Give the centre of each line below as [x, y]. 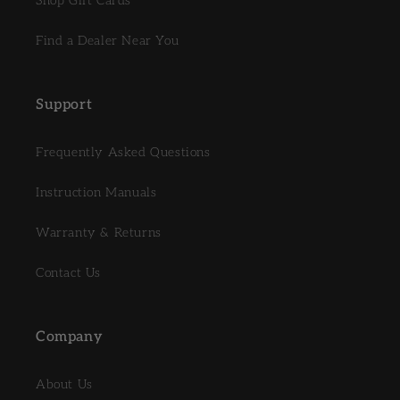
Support [64, 105]
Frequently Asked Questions [123, 152]
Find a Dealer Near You [108, 41]
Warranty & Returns [99, 233]
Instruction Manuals [96, 192]
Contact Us [68, 273]
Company [70, 337]
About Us [64, 384]
